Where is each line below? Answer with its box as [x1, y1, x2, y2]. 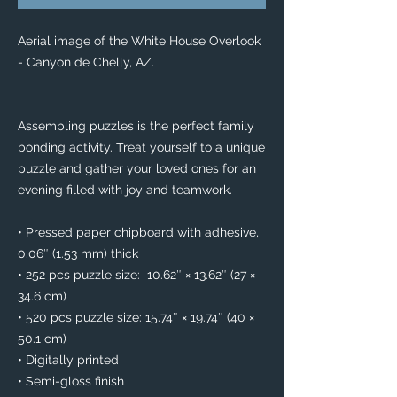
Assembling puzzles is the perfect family [18, 119, 254, 134]
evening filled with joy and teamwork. [18, 183, 236, 198]
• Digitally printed [18, 353, 119, 368]
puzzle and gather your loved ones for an [18, 161, 256, 176]
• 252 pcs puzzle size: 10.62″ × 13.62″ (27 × [18, 268, 255, 283]
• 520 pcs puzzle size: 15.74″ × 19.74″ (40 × [18, 310, 254, 325]
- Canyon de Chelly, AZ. [18, 55, 158, 70]
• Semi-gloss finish [18, 374, 124, 389]
